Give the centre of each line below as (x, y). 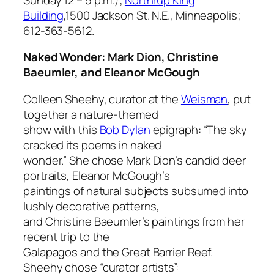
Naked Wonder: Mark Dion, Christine (121, 57)
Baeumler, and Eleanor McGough (112, 72)
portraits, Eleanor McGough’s (97, 175)
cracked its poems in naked (93, 145)
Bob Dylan (125, 129)
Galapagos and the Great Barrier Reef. (118, 252)
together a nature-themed (91, 114)
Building (44, 15)
